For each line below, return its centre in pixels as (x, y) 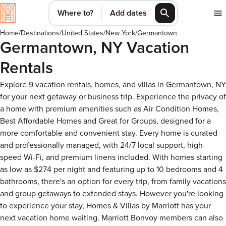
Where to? (75, 13)
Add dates (128, 13)
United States (82, 33)
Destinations (40, 33)
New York (120, 33)
